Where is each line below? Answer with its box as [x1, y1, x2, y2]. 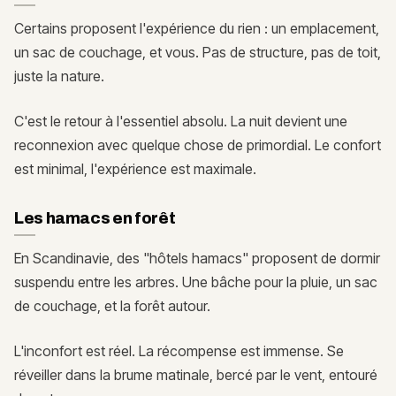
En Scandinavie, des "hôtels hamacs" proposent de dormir [14, 248, 380, 267]
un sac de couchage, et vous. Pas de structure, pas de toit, [14, 42, 381, 61]
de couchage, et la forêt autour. [14, 296, 210, 315]
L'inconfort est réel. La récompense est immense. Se [14, 341, 344, 360]
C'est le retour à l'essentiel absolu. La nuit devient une [14, 111, 347, 130]
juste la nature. [14, 66, 104, 85]
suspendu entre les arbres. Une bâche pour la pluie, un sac [14, 272, 377, 291]
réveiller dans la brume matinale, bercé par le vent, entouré [14, 365, 377, 384]
